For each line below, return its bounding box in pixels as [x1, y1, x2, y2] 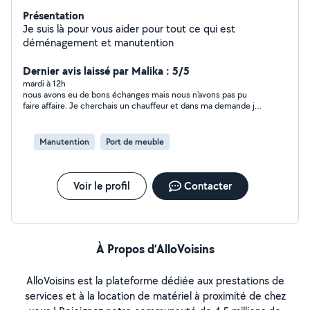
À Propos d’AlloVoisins [95, 240, 215, 257]
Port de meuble [106, 136, 164, 147]
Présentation [23, 8, 84, 23]
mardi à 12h [23, 77, 66, 89]
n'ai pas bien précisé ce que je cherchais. [23, 111, 178, 122]
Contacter [183, 179, 232, 193]
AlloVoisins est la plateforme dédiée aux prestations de [26, 273, 284, 288]
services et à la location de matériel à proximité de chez [24, 289, 286, 303]
